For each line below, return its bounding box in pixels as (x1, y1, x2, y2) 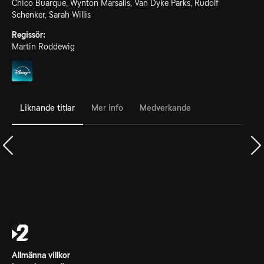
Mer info (91, 103, 123, 113)
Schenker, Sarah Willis (12, 10, 91, 19)
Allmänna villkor (12, 250, 70, 260)
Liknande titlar (20, 103, 75, 113)
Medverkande (140, 103, 191, 113)
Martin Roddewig (12, 42, 75, 51)
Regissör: (12, 30, 45, 39)
